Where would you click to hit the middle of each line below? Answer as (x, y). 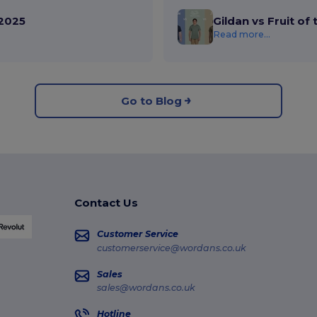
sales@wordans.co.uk (146, 288)
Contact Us (106, 203)
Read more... (242, 34)
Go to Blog (151, 100)
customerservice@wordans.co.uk (172, 248)
